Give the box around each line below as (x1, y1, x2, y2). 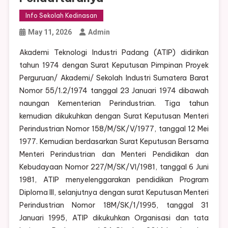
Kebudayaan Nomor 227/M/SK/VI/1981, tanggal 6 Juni (19, 162, 209, 172)
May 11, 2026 (27, 28, 72, 37)
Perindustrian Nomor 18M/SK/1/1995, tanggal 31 (19, 201, 209, 210)
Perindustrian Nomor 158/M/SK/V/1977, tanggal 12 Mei (19, 124, 209, 134)
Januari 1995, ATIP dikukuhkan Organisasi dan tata (19, 213, 209, 223)
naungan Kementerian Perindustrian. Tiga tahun (19, 99, 209, 108)
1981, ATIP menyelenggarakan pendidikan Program (19, 175, 209, 185)
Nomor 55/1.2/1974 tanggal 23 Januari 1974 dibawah (19, 86, 209, 96)
